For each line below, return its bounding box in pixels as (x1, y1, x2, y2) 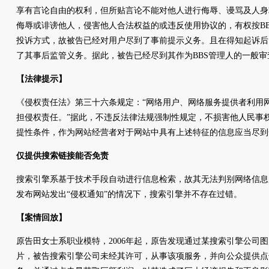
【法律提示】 (16, 74, 67, 83)
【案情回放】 (16, 213, 67, 222)
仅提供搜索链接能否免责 (16, 151, 109, 160)
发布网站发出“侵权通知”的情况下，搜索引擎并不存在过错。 (16, 190, 242, 199)
